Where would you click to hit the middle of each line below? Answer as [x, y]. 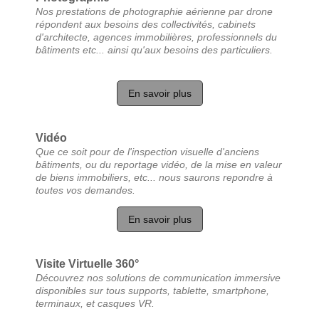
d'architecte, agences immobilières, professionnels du [156, 37]
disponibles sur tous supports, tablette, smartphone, [152, 290]
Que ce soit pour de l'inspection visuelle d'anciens [147, 151]
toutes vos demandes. [85, 190]
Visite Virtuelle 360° [87, 263]
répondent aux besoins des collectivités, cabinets [146, 24]
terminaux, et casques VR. [95, 303]
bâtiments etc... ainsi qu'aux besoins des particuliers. [154, 49]
